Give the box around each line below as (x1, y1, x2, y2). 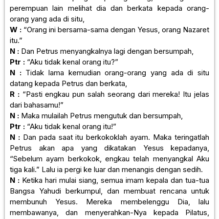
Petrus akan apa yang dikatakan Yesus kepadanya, (10, 143, 209, 153)
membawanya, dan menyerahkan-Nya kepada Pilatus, (10, 207, 209, 217)
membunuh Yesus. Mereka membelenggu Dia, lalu (10, 197, 209, 206)
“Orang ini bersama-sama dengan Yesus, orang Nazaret (22, 24, 209, 34)
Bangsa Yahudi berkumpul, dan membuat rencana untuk (10, 186, 209, 196)
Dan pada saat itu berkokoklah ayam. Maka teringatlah (20, 132, 210, 142)
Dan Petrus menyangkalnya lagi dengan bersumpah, (19, 46, 194, 56)
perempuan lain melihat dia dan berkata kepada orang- (10, 3, 209, 13)
